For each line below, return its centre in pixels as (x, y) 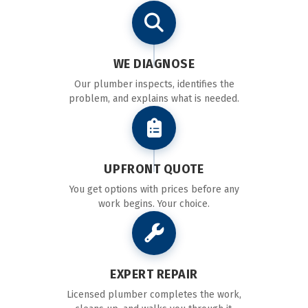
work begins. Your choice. (154, 203)
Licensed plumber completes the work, (154, 294)
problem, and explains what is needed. (154, 98)
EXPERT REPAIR (154, 274)
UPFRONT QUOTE (154, 169)
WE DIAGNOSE (154, 64)
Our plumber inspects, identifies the (154, 84)
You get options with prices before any (154, 189)
